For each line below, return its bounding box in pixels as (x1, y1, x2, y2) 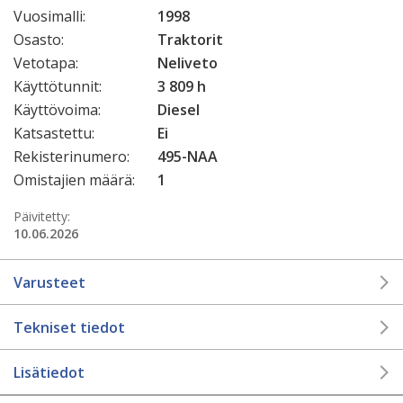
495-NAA (157, 146, 218, 166)
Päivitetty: (13, 207, 70, 225)
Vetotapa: (13, 52, 78, 73)
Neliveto (157, 52, 218, 73)
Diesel (157, 99, 200, 120)
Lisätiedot (13, 362, 85, 382)
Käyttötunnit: (13, 76, 102, 96)
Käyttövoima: (13, 99, 101, 120)
